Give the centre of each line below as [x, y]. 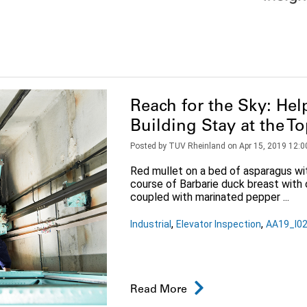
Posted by [149, 146]
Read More [158, 290]
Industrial [150, 224]
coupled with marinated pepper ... [209, 197]
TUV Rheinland [197, 146]
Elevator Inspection [218, 224]
